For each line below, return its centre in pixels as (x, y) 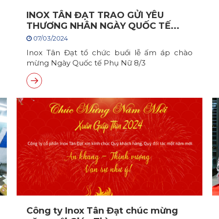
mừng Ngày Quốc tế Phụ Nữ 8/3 (86, 63)
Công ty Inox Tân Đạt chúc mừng (102, 211)
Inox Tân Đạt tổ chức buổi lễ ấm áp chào (109, 53)
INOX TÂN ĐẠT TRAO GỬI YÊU (95, 15)
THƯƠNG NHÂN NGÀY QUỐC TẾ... (103, 26)
